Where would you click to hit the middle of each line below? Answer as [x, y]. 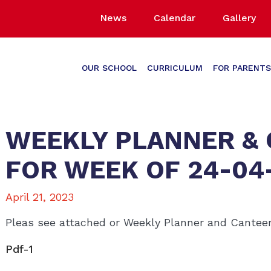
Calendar [175, 18]
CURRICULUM [175, 67]
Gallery [239, 18]
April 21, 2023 [40, 197]
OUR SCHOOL [109, 67]
